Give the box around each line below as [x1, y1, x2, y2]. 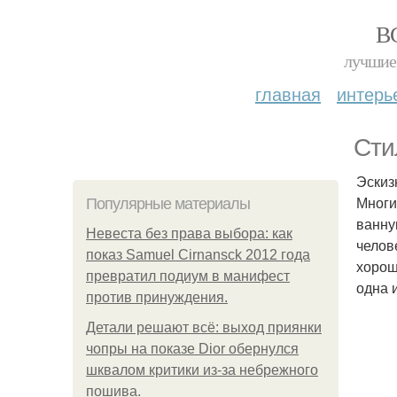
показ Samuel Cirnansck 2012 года [86, 247, 310, 262]
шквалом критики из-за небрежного [86, 362, 318, 378]
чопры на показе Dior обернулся [86, 341, 299, 356]
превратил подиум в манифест [86, 269, 290, 284]
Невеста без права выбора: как [86, 226, 292, 241]
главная [255, 81, 321, 106]
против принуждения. [86, 290, 228, 305]
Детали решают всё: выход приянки [86, 320, 322, 335]
